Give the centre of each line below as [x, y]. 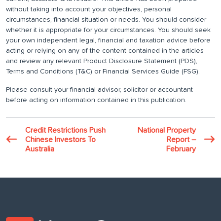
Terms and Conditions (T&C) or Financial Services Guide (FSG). [103, 72]
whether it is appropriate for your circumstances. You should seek [108, 30]
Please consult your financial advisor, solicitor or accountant [99, 90]
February [181, 149]
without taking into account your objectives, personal [89, 10]
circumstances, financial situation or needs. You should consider [106, 20]
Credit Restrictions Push [65, 130]
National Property [167, 130]
